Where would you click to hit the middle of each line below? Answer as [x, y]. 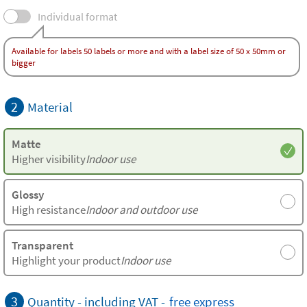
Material [50, 107]
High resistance [49, 210]
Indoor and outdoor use [142, 210]
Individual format [77, 16]
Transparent [42, 245]
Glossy [28, 195]
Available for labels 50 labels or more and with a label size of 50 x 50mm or [149, 51]
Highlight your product [66, 260]
